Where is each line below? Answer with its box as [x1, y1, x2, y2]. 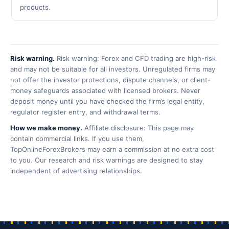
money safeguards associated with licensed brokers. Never [10, 86, 200, 95]
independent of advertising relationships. [10, 167, 142, 175]
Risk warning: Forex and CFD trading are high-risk [55, 54, 216, 62]
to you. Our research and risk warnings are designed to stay [10, 156, 203, 164]
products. [20, 3, 51, 11]
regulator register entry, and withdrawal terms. [10, 108, 161, 116]
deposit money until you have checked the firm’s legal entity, [10, 97, 204, 105]
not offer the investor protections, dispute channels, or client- [10, 76, 211, 84]
